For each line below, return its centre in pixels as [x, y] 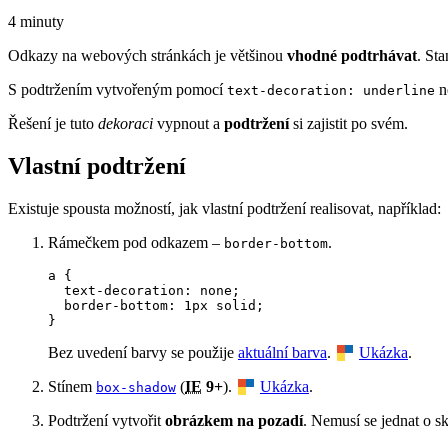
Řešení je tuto [53, 123]
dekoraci [125, 123]
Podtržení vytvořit [106, 420]
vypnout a [188, 123]
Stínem [72, 386]
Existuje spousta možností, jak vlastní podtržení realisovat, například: [224, 208]
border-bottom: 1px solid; [156, 305]
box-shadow [136, 387]
